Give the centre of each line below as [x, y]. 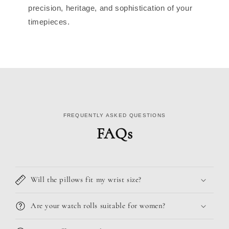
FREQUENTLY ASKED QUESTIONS [114, 116]
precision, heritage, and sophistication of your [110, 8]
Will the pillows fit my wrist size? [86, 180]
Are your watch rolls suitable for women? [98, 206]
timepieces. [49, 22]
